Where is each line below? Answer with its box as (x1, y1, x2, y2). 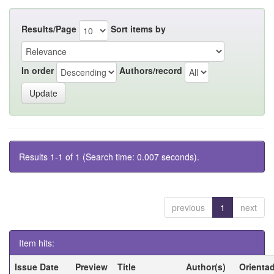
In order (21, 64, 54, 77)
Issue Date (15, 260, 59, 273)
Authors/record (119, 64, 182, 77)
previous (172, 201, 205, 213)
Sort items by (111, 23, 166, 35)
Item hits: (19, 236, 54, 249)
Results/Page (21, 23, 76, 35)
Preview (75, 260, 108, 273)
